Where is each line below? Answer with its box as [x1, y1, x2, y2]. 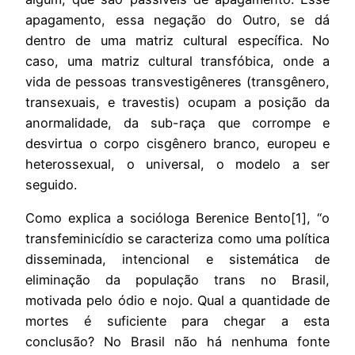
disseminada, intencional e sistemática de [25, 250, 330, 267]
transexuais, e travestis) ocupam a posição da [25, 94, 330, 110]
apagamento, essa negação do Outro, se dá [25, 11, 330, 28]
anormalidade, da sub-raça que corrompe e [25, 114, 330, 131]
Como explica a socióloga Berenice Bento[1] [25, 209, 307, 226]
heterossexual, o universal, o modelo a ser [25, 155, 330, 172]
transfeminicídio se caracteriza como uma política [25, 230, 330, 246]
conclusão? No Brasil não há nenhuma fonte [25, 333, 330, 349]
